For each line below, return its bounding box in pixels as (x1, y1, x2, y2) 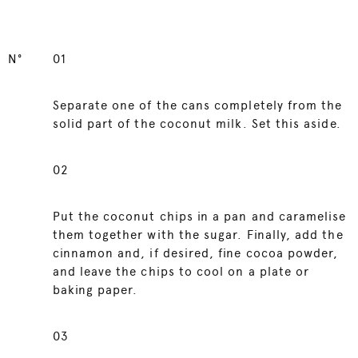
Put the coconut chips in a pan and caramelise (52, 209, 347, 224)
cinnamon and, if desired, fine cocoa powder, (52, 246, 339, 261)
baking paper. (52, 283, 138, 297)
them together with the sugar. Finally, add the (52, 228, 344, 242)
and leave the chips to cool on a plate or (52, 265, 310, 279)
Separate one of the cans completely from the (52, 98, 343, 113)
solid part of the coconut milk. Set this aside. (52, 117, 341, 131)
